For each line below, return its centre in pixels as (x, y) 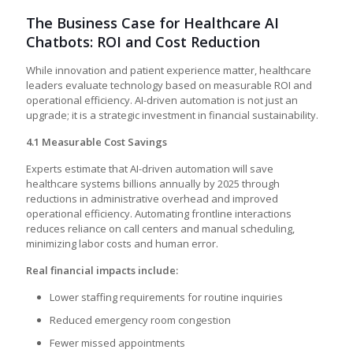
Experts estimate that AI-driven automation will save (150, 169)
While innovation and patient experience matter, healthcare (169, 70)
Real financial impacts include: (102, 270)
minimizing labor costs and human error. (122, 243)
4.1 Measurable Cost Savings (97, 142)
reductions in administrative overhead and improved (152, 199)
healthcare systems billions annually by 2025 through (153, 184)
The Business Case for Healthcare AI (152, 23)
